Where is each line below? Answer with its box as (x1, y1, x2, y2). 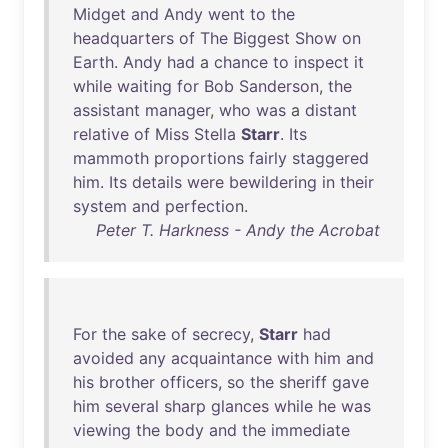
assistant (73, 100, 140, 120)
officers (160, 372, 218, 392)
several (105, 396, 159, 416)
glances (211, 396, 269, 416)
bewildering (229, 172, 317, 192)
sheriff (279, 372, 327, 392)
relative (73, 124, 129, 144)
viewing (73, 420, 131, 440)
